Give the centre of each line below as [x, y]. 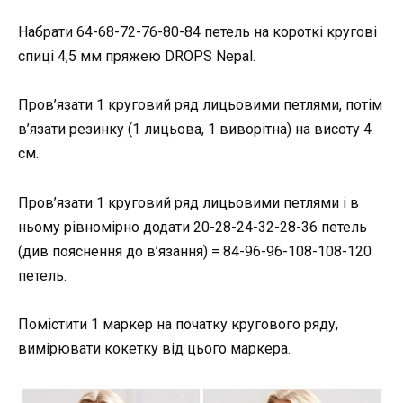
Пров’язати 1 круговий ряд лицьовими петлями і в [188, 202]
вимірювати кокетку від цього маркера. [154, 348]
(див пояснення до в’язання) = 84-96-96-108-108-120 [195, 251]
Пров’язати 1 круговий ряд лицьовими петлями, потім [200, 105]
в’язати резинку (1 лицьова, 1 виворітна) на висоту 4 [195, 130]
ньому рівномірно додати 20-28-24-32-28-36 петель [193, 227]
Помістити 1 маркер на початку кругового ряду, [178, 324]
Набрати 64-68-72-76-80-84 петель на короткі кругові [197, 32]
